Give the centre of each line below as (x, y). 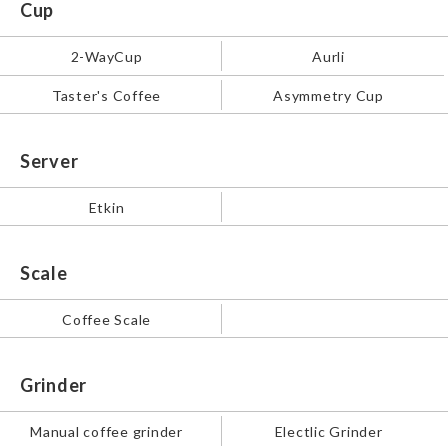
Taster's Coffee (106, 95)
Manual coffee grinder (106, 431)
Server (49, 161)
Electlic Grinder (328, 431)
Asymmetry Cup (328, 95)
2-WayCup (106, 56)
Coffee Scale (107, 319)
